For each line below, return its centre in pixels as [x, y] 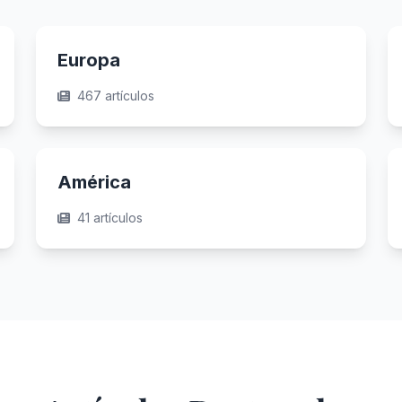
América [94, 182]
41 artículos [110, 218]
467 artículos [116, 96]
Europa [89, 60]
